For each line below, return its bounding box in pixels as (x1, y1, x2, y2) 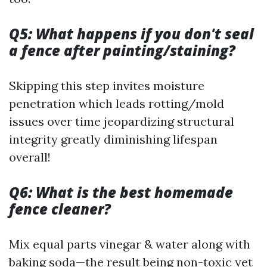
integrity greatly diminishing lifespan (9, 132, 218, 147)
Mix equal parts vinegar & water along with (9, 237, 250, 252)
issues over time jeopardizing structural (9, 114, 234, 129)
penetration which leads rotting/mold (9, 96, 224, 111)
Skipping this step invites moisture (9, 78, 204, 93)
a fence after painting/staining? (9, 41, 235, 60)
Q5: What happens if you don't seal (9, 24, 254, 44)
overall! (9, 150, 51, 164)
